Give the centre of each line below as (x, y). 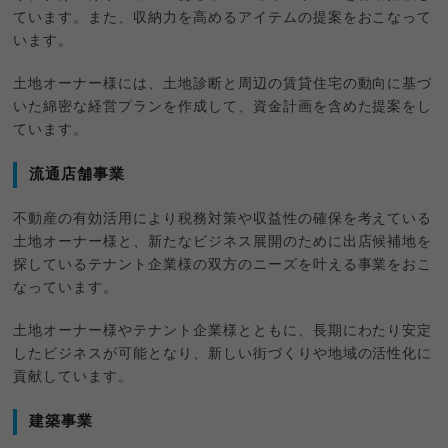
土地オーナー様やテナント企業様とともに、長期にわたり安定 (223, 331)
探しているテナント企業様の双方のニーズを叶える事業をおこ (223, 265)
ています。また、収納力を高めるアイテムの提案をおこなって (223, 18)
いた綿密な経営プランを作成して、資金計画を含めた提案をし (223, 107)
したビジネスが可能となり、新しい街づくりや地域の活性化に (223, 354)
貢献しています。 (73, 377)
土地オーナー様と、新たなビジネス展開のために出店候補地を (223, 242)
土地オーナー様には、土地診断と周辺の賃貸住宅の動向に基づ (223, 84)
